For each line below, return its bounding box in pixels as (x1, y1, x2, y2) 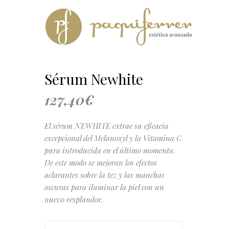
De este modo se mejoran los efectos (44, 157, 157, 168)
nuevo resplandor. (44, 194, 103, 204)
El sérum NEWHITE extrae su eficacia (44, 121, 169, 131)
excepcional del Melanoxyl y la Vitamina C (44, 133, 181, 143)
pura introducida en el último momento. (44, 145, 175, 155)
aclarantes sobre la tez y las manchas (44, 170, 165, 180)
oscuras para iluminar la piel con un (44, 182, 164, 192)
